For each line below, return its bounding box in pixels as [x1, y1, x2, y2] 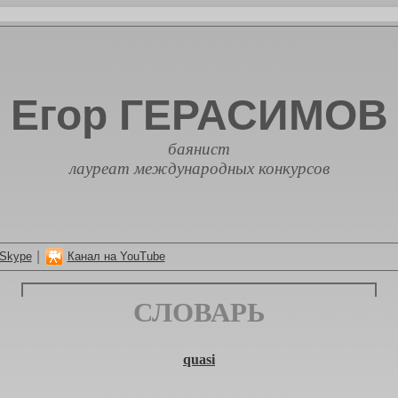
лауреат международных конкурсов [68, 159, 330, 178]
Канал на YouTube [67, 250, 165, 263]
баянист [168, 139, 230, 158]
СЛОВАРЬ [132, 297, 266, 328]
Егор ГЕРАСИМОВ [10, 92, 388, 139]
